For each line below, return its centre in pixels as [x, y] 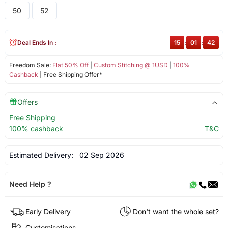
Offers [27, 102]
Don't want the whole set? [176, 211]
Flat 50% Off [70, 65]
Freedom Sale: [31, 65]
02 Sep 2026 [99, 155]
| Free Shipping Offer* [70, 74]
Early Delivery [48, 211]
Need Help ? [30, 184]
